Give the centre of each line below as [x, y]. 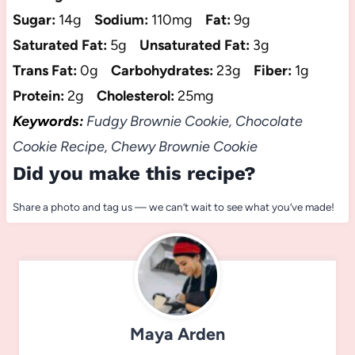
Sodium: [121, 19]
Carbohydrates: [162, 70]
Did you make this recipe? [134, 173]
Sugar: [34, 19]
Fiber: [272, 70]
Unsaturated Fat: [194, 45]
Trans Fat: [44, 70]
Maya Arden [177, 333]
